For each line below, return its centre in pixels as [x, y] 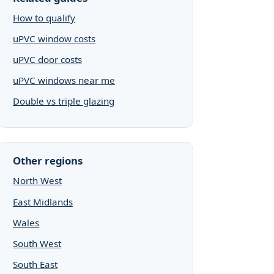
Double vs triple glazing [64, 101]
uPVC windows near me [64, 80]
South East [35, 264]
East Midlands [43, 202]
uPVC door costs [47, 59]
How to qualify [44, 17]
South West [37, 243]
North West [37, 181]
